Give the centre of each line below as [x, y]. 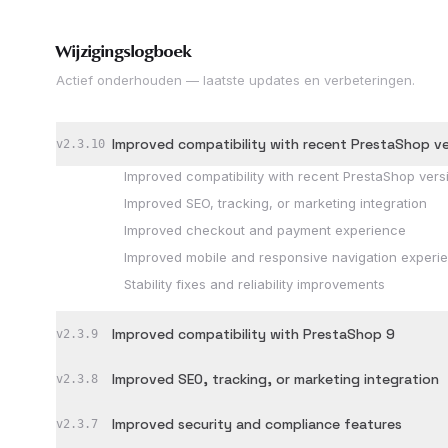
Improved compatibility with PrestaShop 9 [253, 334]
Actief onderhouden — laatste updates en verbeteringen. [235, 80]
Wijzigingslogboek [124, 53]
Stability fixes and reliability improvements [254, 284]
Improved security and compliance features [257, 424]
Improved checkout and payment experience [265, 230]
